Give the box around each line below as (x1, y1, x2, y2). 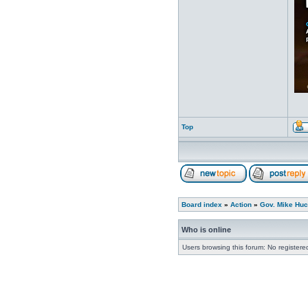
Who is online (181, 225, 231, 234)
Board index (181, 201, 222, 208)
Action (230, 201, 252, 208)
